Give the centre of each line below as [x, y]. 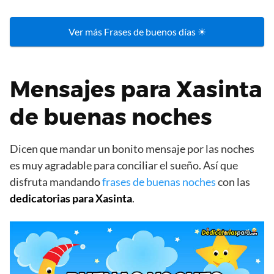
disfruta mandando [56, 182]
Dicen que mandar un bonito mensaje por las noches [132, 149]
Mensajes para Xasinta [136, 90]
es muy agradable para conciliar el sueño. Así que [124, 165]
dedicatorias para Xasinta [71, 198]
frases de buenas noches [159, 182]
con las [233, 182]
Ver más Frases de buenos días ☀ [137, 32]
